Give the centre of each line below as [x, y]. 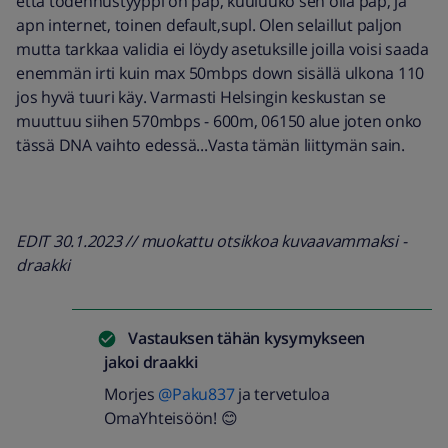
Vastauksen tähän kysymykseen [246, 338]
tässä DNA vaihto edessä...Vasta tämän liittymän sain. [210, 145]
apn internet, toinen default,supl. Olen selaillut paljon [209, 25]
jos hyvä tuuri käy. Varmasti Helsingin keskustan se [201, 97]
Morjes [131, 394]
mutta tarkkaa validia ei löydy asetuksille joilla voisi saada [222, 49]
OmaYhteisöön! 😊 [172, 418]
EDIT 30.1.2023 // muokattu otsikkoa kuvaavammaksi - [211, 241]
